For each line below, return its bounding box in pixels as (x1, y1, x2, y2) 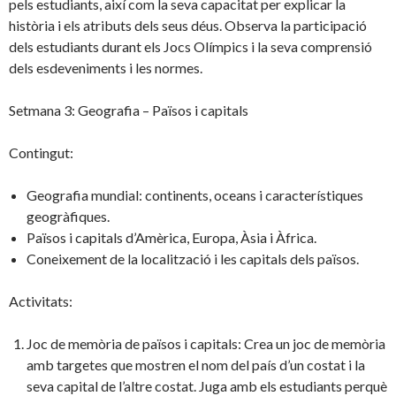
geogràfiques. (27, 208, 110, 225)
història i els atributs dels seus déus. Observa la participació (9, 17, 367, 34)
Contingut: (9, 144, 73, 162)
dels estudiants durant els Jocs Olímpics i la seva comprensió (9, 38, 372, 56)
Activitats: (9, 293, 72, 310)
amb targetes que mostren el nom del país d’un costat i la (27, 356, 365, 374)
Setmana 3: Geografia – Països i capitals (9, 102, 248, 119)
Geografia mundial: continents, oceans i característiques (27, 187, 363, 204)
